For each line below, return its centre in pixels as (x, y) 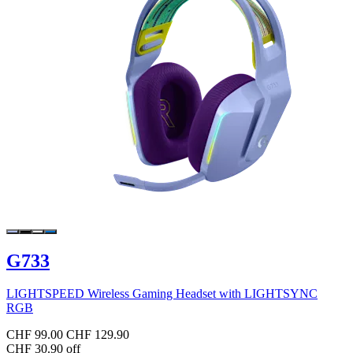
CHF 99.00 (35, 335)
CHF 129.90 (98, 335)
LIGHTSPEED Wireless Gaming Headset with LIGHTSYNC (162, 294)
